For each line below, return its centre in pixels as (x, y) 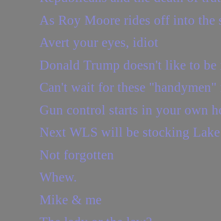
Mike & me (70, 200)
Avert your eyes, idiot (99, 43)
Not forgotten (76, 155)
